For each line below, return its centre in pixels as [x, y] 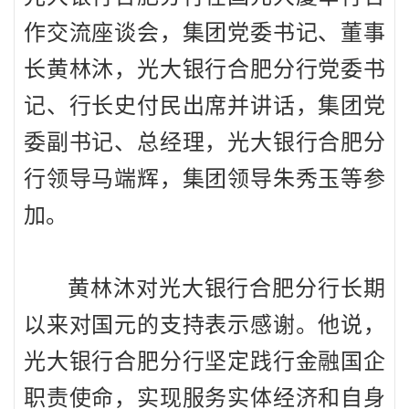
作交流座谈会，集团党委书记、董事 [204, 33]
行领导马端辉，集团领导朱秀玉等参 [204, 179]
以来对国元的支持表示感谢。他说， [204, 325]
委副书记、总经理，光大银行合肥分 [204, 143]
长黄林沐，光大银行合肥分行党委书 [204, 70]
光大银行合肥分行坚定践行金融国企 [204, 362]
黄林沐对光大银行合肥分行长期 [226, 289]
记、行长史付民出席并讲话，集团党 [204, 106]
